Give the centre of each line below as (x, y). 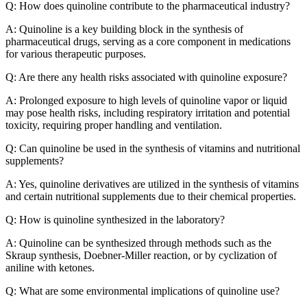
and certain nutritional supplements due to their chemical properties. (151, 196)
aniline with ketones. (50, 267)
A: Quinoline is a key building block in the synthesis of (124, 29)
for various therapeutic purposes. (76, 53)
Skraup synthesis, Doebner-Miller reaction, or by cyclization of (141, 255)
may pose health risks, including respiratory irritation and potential (148, 112)
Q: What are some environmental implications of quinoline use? (143, 291)
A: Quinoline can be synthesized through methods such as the (138, 243)
